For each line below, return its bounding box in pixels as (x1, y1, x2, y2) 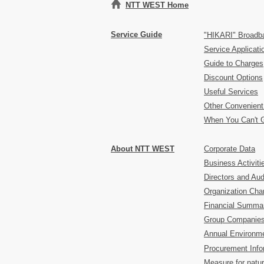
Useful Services (204, 87, 258, 97)
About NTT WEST (111, 144, 174, 154)
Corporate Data (204, 144, 255, 154)
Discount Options (204, 73, 263, 82)
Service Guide (111, 30, 162, 39)
